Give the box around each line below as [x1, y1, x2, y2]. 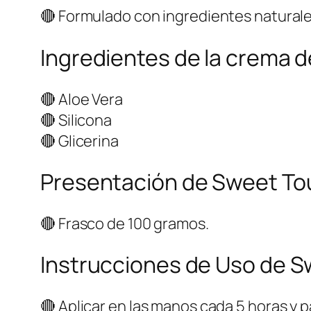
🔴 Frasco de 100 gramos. [40, 212, 209, 234]
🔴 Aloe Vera [40, 88, 123, 110]
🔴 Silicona [40, 109, 112, 131]
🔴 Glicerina [40, 130, 119, 151]
